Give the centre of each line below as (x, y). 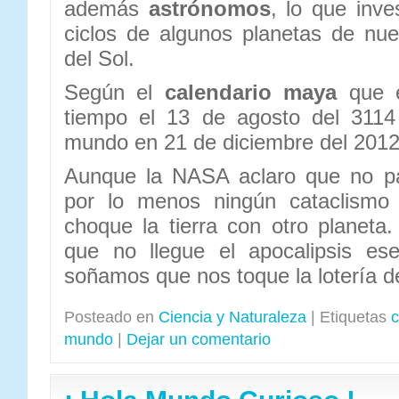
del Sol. (99, 58)
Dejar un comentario (199, 339)
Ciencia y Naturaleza (232, 317)
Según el (114, 92)
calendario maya (251, 92)
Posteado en (109, 317)
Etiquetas (353, 317)
